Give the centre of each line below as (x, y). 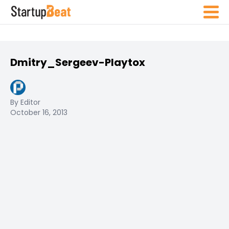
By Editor (25, 102)
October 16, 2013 (39, 112)
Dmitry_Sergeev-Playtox (78, 62)
